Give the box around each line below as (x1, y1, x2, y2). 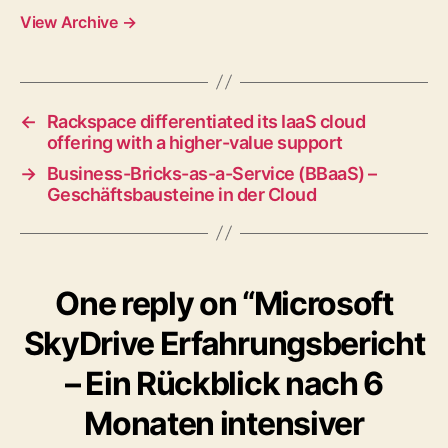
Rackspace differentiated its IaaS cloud (46, 110, 366, 132)
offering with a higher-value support (46, 131, 343, 153)
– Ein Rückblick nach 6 (65, 363, 383, 403)
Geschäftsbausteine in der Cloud (46, 183, 317, 205)
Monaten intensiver (84, 403, 364, 443)
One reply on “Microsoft (55, 283, 393, 323)
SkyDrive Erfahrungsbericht (23, 323, 425, 363)
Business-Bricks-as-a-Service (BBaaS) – (46, 162, 377, 184)
